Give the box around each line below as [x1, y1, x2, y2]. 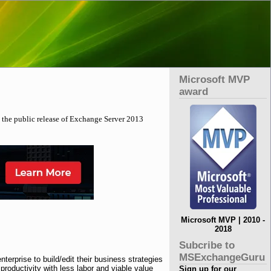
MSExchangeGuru [179, 252, 266, 263]
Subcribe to [179, 240, 235, 251]
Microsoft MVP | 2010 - [181, 215, 266, 224]
